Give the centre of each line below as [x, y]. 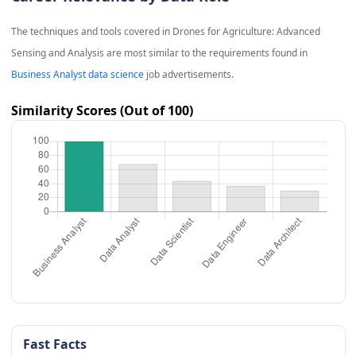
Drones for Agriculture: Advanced [246, 32]
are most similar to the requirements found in [205, 53]
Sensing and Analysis [57, 53]
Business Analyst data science [77, 75]
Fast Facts [54, 344]
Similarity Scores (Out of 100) [102, 111]
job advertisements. [188, 75]
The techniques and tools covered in [91, 32]
